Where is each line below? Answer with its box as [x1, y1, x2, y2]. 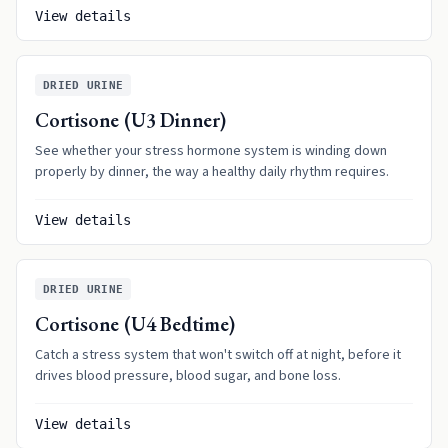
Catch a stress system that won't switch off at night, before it [35, 345, 401, 365]
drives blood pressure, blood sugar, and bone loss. [35, 366, 341, 386]
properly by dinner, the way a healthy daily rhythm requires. [35, 162, 389, 182]
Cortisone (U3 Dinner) [35, 107, 226, 133]
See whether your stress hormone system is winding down [35, 141, 387, 161]
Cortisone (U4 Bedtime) [35, 311, 235, 337]
